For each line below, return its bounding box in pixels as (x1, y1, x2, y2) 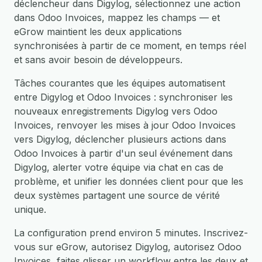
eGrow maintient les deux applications (14, 26, 182, 37)
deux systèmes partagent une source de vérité (14, 189, 220, 201)
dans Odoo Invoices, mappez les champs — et (14, 12, 220, 23)
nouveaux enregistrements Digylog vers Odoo (14, 105, 218, 117)
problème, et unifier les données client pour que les (14, 175, 243, 187)
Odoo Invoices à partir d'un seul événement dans (14, 147, 233, 159)
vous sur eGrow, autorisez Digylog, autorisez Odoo (14, 241, 242, 253)
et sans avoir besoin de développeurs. (14, 54, 182, 65)
